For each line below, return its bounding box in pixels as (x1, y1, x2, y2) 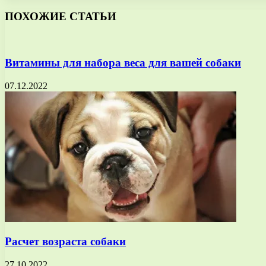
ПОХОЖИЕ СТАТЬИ (5, 10, 116, 23)
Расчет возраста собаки (5, 235, 126, 248)
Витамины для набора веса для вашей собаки (5, 56, 241, 69)
